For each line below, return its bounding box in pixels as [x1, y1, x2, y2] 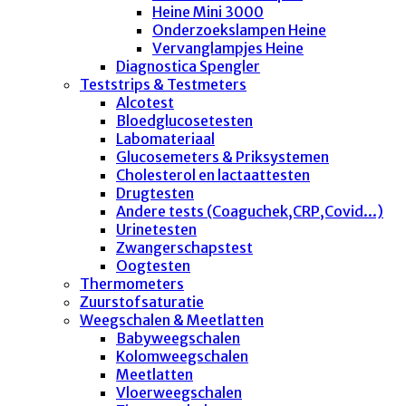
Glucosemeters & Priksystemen [116, 147, 329, 166]
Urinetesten [116, 219, 197, 238]
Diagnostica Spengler [116, 56, 260, 75]
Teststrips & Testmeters [80, 74, 246, 93]
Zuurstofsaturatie [80, 292, 204, 311]
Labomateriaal [116, 129, 215, 148]
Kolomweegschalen [116, 346, 248, 365]
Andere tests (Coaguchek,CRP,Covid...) [116, 201, 383, 220]
